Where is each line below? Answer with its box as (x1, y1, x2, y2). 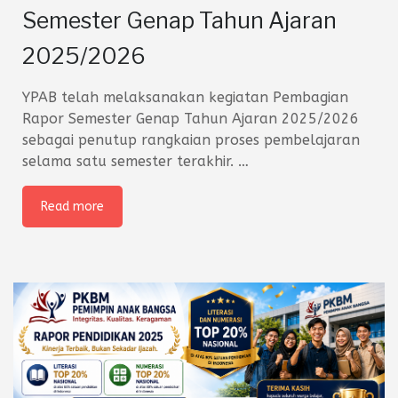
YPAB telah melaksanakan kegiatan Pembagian (22, 89, 348, 107)
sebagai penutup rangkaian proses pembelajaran (22, 131, 360, 149)
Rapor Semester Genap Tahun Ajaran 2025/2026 (22, 110, 359, 128)
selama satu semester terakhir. (22, 153, 238, 171)
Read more (41, 199, 104, 215)
